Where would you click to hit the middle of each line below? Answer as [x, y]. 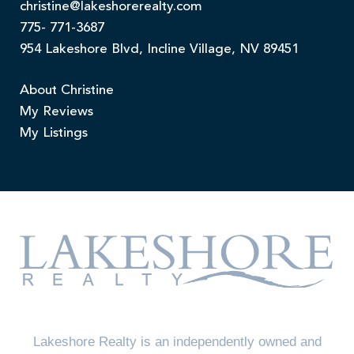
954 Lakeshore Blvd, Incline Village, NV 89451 [159, 50]
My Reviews [56, 112]
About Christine [67, 91]
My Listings [54, 134]
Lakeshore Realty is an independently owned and [177, 341]
